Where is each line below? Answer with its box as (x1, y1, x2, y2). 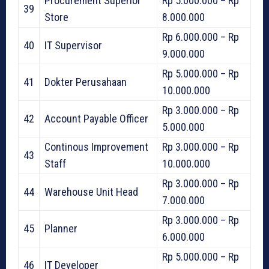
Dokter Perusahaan (44, 76, 127, 89)
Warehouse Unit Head (44, 186, 138, 199)
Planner (44, 222, 77, 235)
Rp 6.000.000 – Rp (162, 31, 239, 44)
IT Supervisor (44, 39, 102, 52)
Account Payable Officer (44, 112, 148, 125)
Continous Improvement (44, 141, 148, 154)
